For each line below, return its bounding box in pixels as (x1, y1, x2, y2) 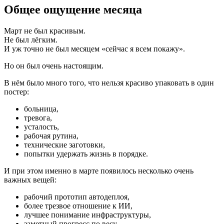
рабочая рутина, (24, 131, 78, 140)
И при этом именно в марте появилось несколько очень (4, 166, 193, 175)
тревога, (24, 113, 52, 122)
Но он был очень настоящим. (4, 61, 103, 70)
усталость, (24, 122, 59, 131)
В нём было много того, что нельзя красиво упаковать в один (4, 78, 214, 87)
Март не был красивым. (4, 26, 85, 35)
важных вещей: (4, 175, 56, 184)
